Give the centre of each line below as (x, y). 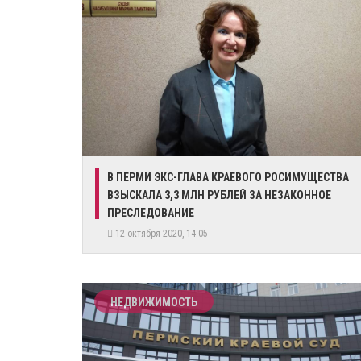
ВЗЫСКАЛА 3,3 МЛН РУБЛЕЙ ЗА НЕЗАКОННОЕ (219, 195)
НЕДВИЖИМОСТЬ (154, 302)
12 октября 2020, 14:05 (163, 234)
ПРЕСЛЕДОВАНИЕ (151, 213)
